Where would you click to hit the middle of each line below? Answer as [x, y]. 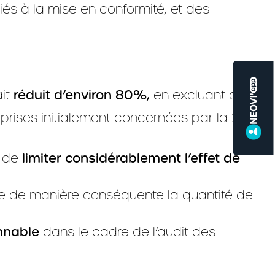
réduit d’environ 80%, [80, 95]
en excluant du [197, 95]
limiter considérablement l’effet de [131, 159]
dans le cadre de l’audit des [127, 232]
